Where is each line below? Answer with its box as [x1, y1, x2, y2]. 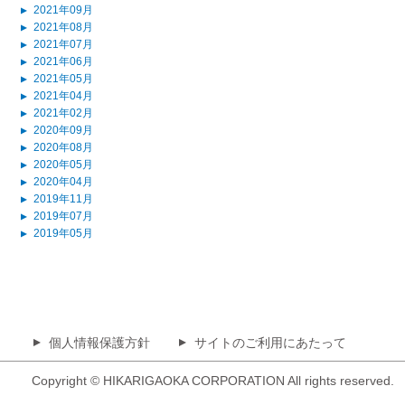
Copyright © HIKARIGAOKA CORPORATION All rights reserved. [32, 373, 394, 388]
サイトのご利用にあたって [194, 335, 346, 350]
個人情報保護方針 [49, 335, 150, 350]
